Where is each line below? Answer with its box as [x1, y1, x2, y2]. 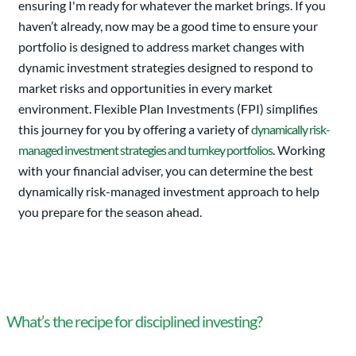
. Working [273, 142, 325, 158]
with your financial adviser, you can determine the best [18, 163, 313, 179]
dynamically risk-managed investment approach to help [18, 184, 319, 199]
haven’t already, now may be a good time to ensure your [18, 18, 318, 34]
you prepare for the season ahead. [18, 204, 202, 220]
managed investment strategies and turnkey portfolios [18, 142, 273, 158]
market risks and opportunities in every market [18, 80, 273, 96]
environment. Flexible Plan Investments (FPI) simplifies [18, 101, 318, 117]
